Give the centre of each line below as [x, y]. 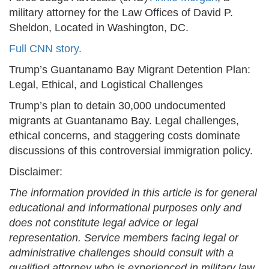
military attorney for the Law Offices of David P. [121, 13]
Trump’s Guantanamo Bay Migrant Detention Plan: [130, 70]
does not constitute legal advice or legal [104, 223]
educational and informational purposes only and [125, 208]
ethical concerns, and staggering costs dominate [125, 136]
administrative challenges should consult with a [121, 253]
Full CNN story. [45, 49]
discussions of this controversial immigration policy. [131, 151]
